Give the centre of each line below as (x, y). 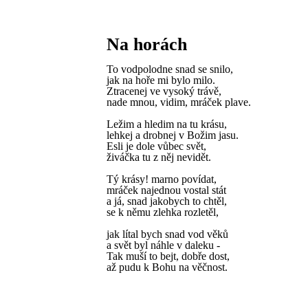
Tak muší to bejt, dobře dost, (168, 256)
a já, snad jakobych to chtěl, (167, 201)
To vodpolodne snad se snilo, (170, 69)
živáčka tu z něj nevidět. (159, 157)
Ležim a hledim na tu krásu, (167, 124)
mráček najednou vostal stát (166, 190)
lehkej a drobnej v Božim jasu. (173, 135)
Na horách (147, 44)
